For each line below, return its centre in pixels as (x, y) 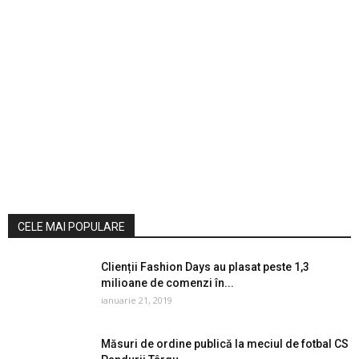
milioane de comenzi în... (167, 283)
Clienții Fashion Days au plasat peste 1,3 (205, 267)
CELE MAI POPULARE (71, 227)
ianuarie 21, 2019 (137, 300)
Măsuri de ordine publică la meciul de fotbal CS (225, 344)
